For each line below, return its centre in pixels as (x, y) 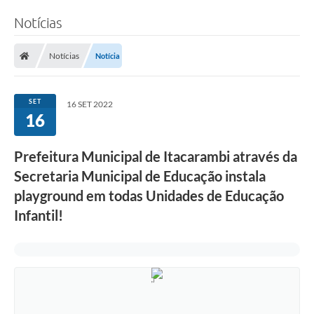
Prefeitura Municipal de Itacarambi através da (156, 157)
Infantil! (39, 216)
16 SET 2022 (90, 104)
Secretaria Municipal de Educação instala (140, 176)
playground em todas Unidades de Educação (149, 196)
